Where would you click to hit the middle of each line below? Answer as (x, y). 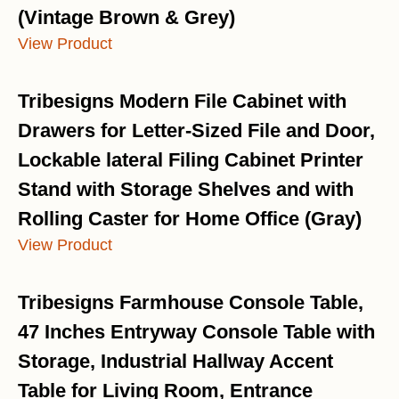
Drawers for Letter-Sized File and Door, (196, 131)
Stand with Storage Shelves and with (186, 190)
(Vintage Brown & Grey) (126, 18)
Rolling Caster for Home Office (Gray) (190, 219)
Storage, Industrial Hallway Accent (175, 362)
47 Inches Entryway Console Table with (196, 332)
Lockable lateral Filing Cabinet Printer (191, 160)
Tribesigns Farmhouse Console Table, (191, 303)
